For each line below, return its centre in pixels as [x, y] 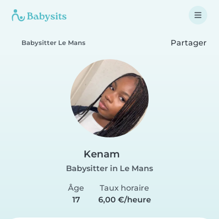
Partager [188, 43]
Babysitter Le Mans [54, 43]
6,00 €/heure [124, 200]
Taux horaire [125, 188]
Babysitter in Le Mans [109, 168]
